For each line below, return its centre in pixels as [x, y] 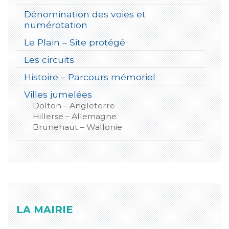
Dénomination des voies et [85, 14]
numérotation [55, 25]
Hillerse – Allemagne [74, 116]
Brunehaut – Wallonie [77, 127]
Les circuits [49, 59]
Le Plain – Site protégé [74, 42]
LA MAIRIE [44, 209]
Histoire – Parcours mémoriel [89, 77]
